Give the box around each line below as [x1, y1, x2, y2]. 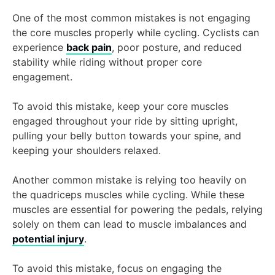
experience [12, 41, 66, 54]
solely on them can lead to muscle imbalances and [12, 218, 247, 231]
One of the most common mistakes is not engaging [12, 12, 250, 25]
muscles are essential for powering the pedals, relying [12, 203, 263, 216]
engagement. [12, 71, 72, 83]
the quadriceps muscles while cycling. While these [12, 188, 244, 201]
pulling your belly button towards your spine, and [12, 130, 241, 142]
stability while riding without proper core [12, 56, 202, 69]
